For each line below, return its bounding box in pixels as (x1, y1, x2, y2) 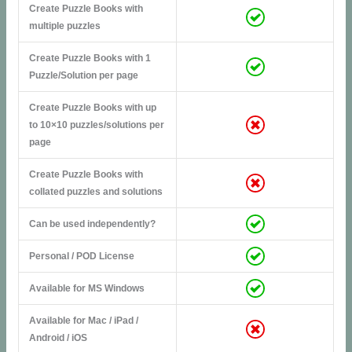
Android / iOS (28, 332, 87, 343)
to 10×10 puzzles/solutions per (28, 119, 164, 130)
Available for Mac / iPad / (28, 314, 138, 326)
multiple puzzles (28, 20, 101, 31)
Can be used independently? (28, 218, 156, 229)
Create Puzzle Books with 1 (28, 52, 151, 64)
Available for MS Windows (28, 282, 145, 294)
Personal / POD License (28, 250, 134, 262)
